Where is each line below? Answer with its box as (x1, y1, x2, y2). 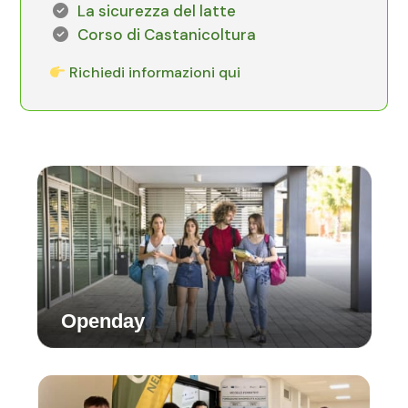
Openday (61, 310, 146, 333)
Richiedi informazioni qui (65, 63, 240, 83)
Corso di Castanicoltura (77, 25, 257, 46)
